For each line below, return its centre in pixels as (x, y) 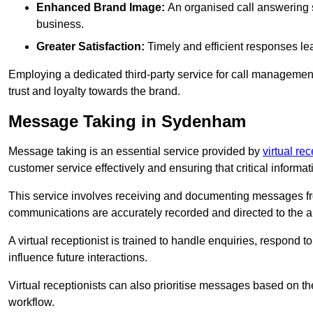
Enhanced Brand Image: (101, 8)
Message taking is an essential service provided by (136, 152)
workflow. (31, 303)
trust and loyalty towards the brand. (94, 92)
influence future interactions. (78, 258)
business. (60, 24)
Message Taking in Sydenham (127, 122)
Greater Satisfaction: (90, 47)
